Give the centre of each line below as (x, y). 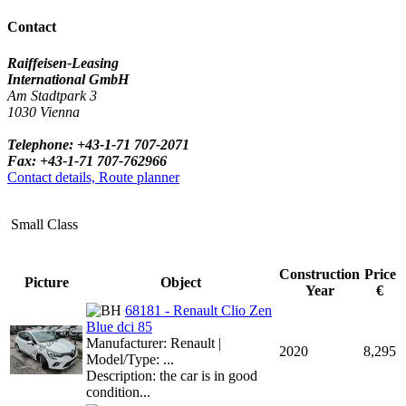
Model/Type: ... (130, 359)
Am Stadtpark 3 (52, 95)
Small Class (44, 224)
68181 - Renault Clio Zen (198, 310)
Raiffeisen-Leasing (63, 63)
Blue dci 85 (119, 326)
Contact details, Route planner (93, 177)
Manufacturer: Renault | (154, 343)
